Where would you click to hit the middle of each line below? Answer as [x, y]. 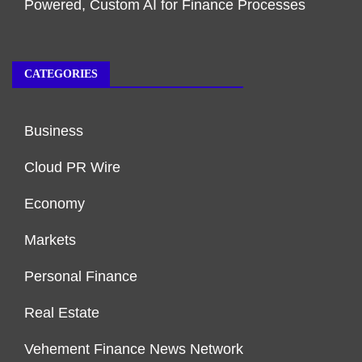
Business [54, 131]
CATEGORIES [61, 74]
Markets [50, 240]
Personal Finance [81, 277]
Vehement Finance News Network [134, 349]
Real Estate [62, 313]
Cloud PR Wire [72, 168]
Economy [55, 204]
